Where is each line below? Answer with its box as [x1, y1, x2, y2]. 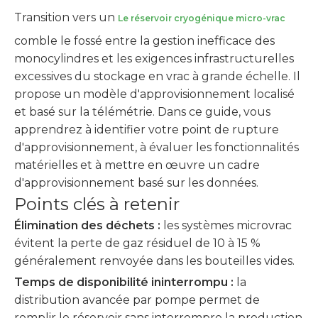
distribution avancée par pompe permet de [14, 293, 260, 307]
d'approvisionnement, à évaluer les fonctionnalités [14, 141, 299, 154]
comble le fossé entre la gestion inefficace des [14, 34, 275, 48]
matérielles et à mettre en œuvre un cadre [14, 158, 260, 172]
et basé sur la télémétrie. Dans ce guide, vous [14, 105, 270, 119]
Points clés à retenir [14, 194, 180, 214]
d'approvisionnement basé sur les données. [14, 176, 258, 190]
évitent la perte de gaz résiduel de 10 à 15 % [14, 236, 261, 250]
